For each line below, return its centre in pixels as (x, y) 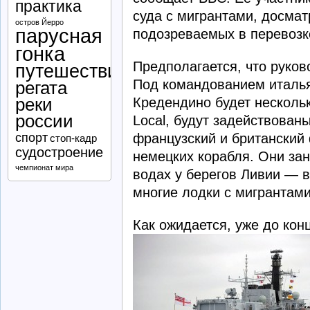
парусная (59, 36)
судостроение (59, 152)
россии (44, 121)
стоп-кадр (73, 138)
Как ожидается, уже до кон (219, 225)
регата (41, 88)
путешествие (72, 71)
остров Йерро (39, 22)
